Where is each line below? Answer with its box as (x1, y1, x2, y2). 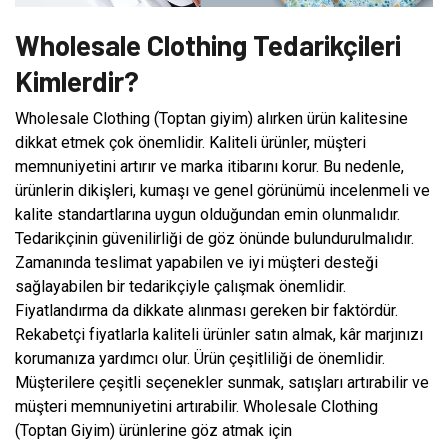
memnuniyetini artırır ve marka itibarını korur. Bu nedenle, (15, 156, 404, 176)
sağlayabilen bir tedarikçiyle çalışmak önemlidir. (15, 276, 346, 296)
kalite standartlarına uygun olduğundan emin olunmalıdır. (15, 204, 400, 224)
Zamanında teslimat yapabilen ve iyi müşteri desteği (15, 252, 378, 272)
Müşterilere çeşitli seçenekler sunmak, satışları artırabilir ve (15, 372, 429, 392)
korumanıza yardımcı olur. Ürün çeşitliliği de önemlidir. (15, 348, 385, 368)
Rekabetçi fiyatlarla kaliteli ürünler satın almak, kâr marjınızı (15, 324, 423, 344)
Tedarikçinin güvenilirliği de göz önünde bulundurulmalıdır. (15, 228, 414, 248)
